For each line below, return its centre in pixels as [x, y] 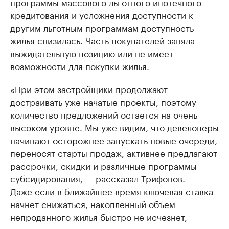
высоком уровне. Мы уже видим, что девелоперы [114, 127]
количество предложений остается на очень [104, 114]
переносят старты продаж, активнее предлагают [114, 153]
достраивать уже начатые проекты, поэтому [103, 101]
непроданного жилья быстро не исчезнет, [99, 216]
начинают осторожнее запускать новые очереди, [114, 140]
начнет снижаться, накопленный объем [93, 204]
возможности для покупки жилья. [80, 66]
